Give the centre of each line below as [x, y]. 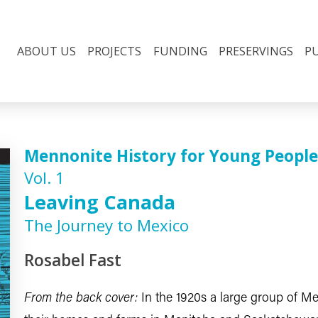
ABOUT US [47, 51]
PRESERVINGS [256, 51]
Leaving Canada [99, 202]
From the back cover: [81, 298]
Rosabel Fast [72, 260]
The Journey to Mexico [106, 225]
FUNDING [180, 51]
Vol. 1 [44, 178]
